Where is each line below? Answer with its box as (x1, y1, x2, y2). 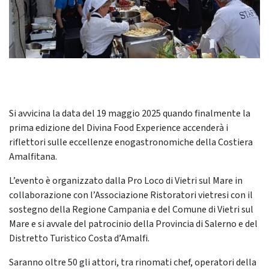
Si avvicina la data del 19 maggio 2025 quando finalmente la (9, 107, 250, 121)
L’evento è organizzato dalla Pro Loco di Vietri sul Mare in (9, 174, 243, 188)
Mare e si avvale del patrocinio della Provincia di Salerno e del (9, 217, 258, 231)
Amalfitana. (9, 150, 57, 164)
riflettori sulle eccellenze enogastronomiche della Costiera (9, 136, 253, 150)
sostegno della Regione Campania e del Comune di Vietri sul (9, 203, 253, 217)
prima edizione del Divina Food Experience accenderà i (9, 121, 228, 135)
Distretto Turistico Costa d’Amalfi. (9, 232, 150, 246)
